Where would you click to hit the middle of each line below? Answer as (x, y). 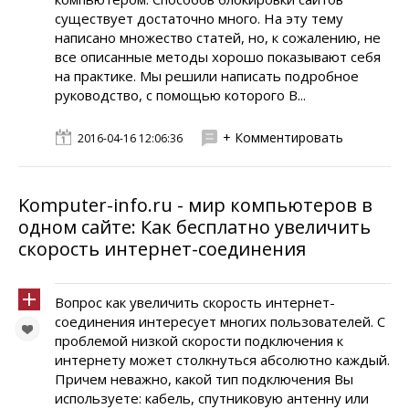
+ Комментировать (283, 137)
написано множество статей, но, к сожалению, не (218, 37)
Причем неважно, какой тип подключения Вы (204, 379)
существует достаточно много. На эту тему (199, 18)
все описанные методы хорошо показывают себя (218, 57)
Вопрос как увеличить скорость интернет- (195, 302)
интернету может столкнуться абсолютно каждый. (222, 360)
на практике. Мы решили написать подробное (207, 76)
